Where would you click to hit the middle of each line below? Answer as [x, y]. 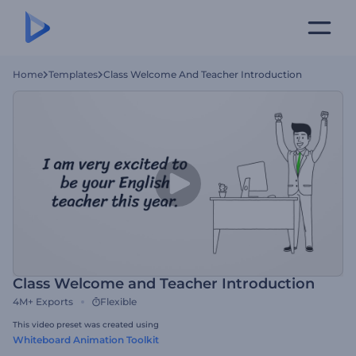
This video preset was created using [86, 325]
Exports [54, 302]
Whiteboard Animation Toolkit [86, 340]
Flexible [118, 302]
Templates [73, 74]
